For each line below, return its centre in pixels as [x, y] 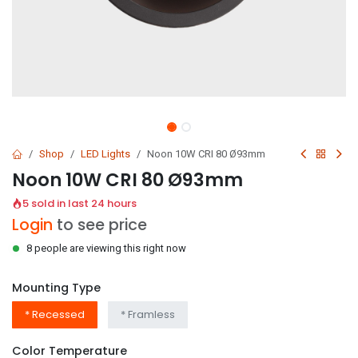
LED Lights [105, 154]
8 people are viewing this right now [106, 248]
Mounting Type [56, 288]
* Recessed [55, 314]
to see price [102, 225]
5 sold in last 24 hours [80, 203]
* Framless [147, 314]
